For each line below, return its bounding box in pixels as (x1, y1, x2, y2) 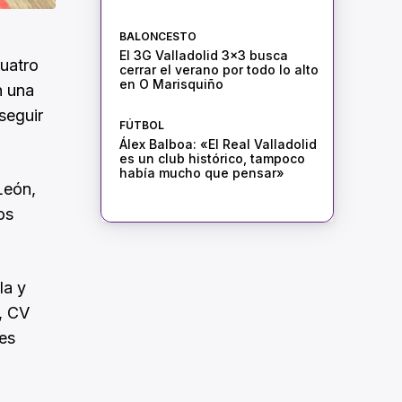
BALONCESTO (118, 30, 197, 44)
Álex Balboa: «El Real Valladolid (118, 136, 317, 153)
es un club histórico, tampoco (118, 151, 305, 167)
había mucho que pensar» (118, 165, 284, 181)
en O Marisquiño (118, 76, 223, 92)
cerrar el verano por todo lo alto (118, 62, 319, 78)
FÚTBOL (118, 118, 164, 133)
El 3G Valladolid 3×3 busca (118, 48, 288, 64)
